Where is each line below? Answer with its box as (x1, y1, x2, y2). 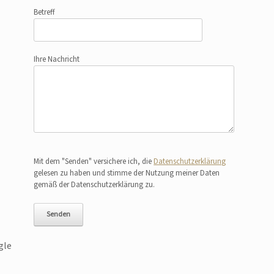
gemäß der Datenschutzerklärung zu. (34, 179, 155, 191)
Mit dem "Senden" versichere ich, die (34, 156, 154, 168)
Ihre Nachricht (34, 53, 80, 65)
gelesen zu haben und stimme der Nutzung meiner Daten (34, 168, 220, 179)
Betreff (34, 7, 56, 18)
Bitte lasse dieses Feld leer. (32, 143, 117, 155)
